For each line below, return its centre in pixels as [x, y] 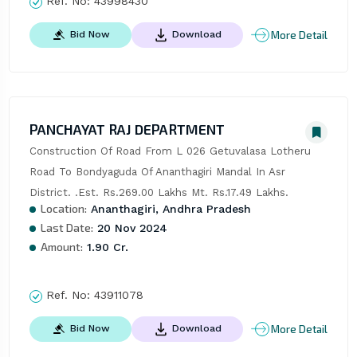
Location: [63, 209]
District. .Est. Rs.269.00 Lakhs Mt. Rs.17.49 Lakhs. [159, 193]
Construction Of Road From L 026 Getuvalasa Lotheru [170, 151]
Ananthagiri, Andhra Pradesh [169, 209]
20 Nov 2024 [130, 228]
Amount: [61, 247]
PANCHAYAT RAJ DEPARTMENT [127, 129]
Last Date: [67, 228]
